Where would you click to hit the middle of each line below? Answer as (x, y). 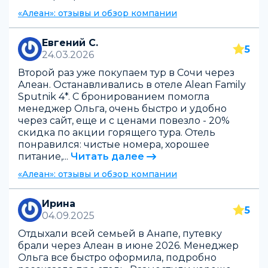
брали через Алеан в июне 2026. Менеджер (128, 246)
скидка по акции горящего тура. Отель (117, 133)
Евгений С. (70, 43)
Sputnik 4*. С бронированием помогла (114, 97)
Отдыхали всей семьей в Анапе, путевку (120, 234)
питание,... (43, 156)
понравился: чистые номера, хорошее (114, 144)
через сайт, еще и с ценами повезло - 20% (124, 121)
